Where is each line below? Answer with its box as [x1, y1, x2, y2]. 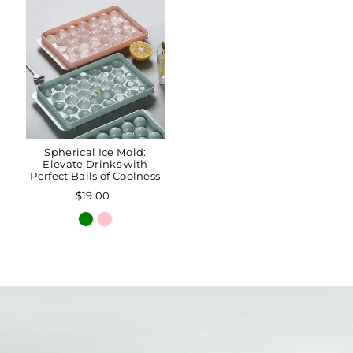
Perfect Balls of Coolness [30, 169, 161, 182]
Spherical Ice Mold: [44, 146, 147, 158]
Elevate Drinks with [43, 158, 148, 170]
